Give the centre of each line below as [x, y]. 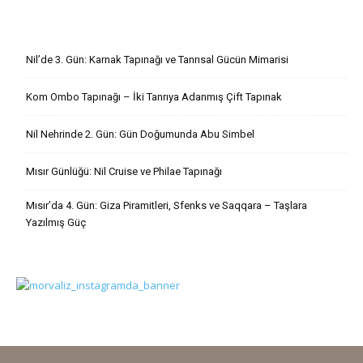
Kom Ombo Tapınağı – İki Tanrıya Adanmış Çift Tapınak [154, 97]
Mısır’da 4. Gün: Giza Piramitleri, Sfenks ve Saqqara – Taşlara [167, 205]
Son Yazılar [55, 26]
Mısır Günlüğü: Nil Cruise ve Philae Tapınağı [124, 171]
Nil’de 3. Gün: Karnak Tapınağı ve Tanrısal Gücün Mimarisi [157, 60]
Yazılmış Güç [56, 222]
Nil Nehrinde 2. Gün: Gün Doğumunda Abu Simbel [140, 134]
